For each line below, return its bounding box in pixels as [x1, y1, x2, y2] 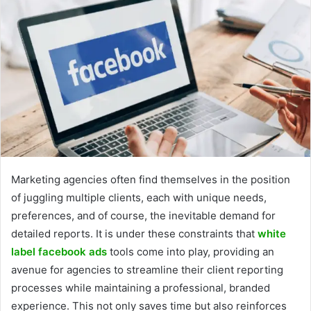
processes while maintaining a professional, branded [11, 281, 270, 295]
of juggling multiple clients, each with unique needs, [11, 191, 267, 205]
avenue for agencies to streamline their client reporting [11, 263, 283, 277]
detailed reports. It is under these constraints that [11, 227, 258, 241]
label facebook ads [11, 245, 107, 259]
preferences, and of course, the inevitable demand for [11, 209, 276, 223]
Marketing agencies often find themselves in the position [11, 173, 290, 187]
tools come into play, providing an [110, 245, 274, 259]
